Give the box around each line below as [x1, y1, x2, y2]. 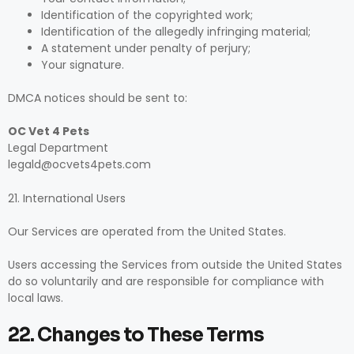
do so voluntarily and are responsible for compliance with [8, 273, 324, 289]
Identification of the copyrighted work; [41, 7, 253, 23]
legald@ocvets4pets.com [8, 156, 151, 172]
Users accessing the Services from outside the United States [8, 257, 342, 273]
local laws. [8, 290, 63, 306]
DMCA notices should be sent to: [8, 90, 187, 106]
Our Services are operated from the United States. [8, 224, 286, 239]
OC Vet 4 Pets [8, 123, 89, 139]
